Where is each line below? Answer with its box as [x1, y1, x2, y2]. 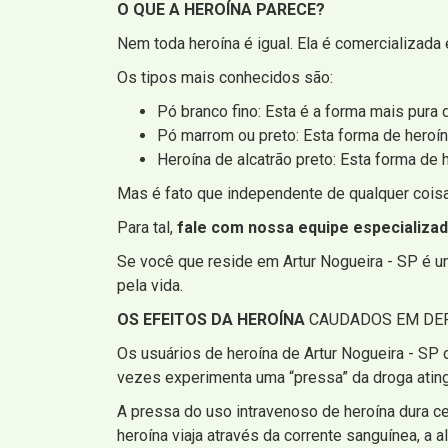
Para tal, [117, 217, 177, 237]
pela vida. [117, 275, 183, 295]
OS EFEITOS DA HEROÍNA [117, 309, 305, 329]
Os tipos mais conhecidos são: [117, 67, 333, 87]
